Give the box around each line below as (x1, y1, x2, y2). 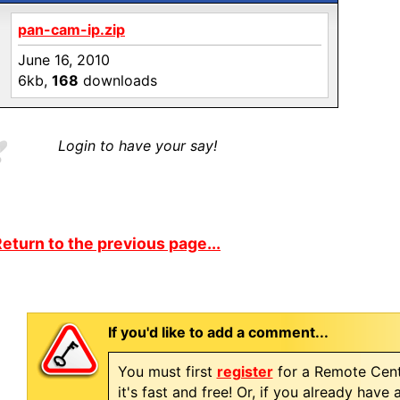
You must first (117, 362, 217, 380)
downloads (79, 71, 157, 89)
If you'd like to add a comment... (107, 323, 329, 341)
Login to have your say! (58, 137, 217, 154)
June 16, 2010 (18, 51, 110, 69)
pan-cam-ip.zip (18, 21, 125, 38)
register (216, 362, 273, 380)
